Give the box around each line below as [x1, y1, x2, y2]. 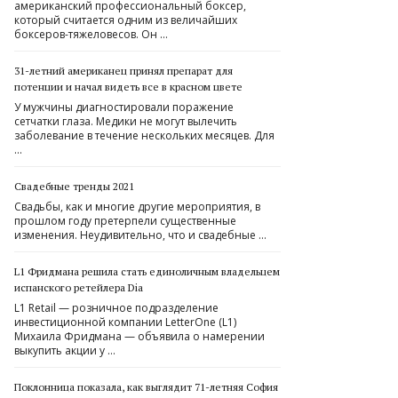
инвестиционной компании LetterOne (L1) [14, 314, 236, 330]
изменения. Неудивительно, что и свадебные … [14, 227, 267, 243]
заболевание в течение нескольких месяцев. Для [14, 128, 275, 143]
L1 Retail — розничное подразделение [14, 300, 219, 315]
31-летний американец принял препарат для [14, 64, 233, 77]
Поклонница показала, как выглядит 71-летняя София [14, 380, 278, 394]
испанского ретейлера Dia [14, 281, 143, 294]
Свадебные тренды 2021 [14, 179, 134, 193]
